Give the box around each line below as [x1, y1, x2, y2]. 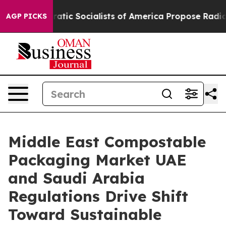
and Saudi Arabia [8, 168, 145, 188]
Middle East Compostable [8, 132, 206, 151]
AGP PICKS [6, 12, 47, 21]
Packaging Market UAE [8, 150, 187, 169]
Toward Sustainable [8, 205, 161, 224]
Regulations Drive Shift [8, 187, 188, 206]
